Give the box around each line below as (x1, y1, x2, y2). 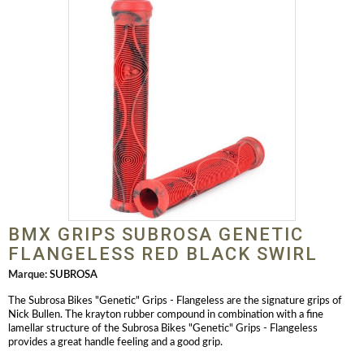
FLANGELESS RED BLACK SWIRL (8, 244, 318, 264)
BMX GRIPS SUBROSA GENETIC (8, 224, 304, 245)
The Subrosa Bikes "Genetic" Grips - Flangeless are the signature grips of (8, 296, 342, 306)
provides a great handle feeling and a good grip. (8, 337, 223, 348)
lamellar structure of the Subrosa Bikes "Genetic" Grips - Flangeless (8, 323, 318, 334)
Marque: (8, 270, 47, 280)
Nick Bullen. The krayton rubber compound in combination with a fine (8, 310, 323, 320)
